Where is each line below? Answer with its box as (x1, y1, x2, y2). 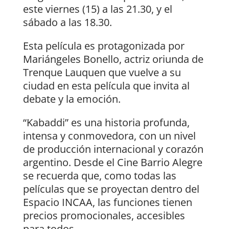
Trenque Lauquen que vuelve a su (22, 65, 181, 80)
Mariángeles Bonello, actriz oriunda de (22, 52, 203, 66)
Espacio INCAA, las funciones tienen (22, 195, 192, 210)
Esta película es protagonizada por (22, 39, 185, 53)
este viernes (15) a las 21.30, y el (22, 2, 172, 16)
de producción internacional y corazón (22, 142, 203, 156)
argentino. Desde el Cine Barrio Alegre (22, 155, 202, 170)
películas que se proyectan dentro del (22, 182, 199, 196)
